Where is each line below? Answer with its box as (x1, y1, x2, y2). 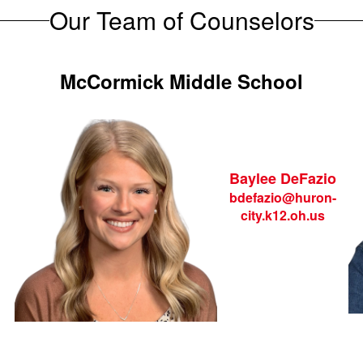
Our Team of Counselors (49, 2, 314, 37)
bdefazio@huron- (228, 188, 336, 207)
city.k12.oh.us (240, 206, 325, 224)
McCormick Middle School (59, 67, 303, 95)
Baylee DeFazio (228, 168, 336, 189)
